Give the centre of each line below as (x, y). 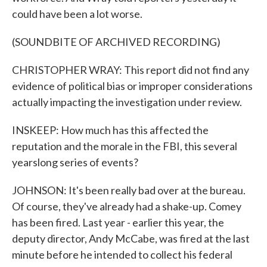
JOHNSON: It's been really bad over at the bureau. (129, 190)
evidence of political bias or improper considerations (132, 86)
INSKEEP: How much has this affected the (110, 130)
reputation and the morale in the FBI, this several (125, 146)
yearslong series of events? (75, 162)
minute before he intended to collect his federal (122, 254)
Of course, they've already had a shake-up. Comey (127, 206)
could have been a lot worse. (77, 14)
